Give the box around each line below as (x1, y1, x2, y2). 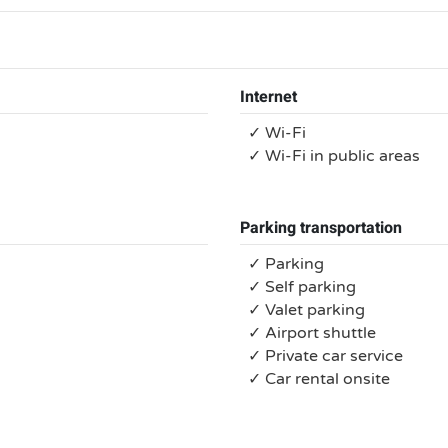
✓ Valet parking (248, 300, 365, 320)
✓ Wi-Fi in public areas (248, 146, 420, 166)
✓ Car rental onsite (248, 369, 390, 389)
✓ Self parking (248, 277, 356, 297)
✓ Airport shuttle (248, 323, 376, 343)
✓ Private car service (248, 346, 403, 366)
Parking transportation (240, 216, 402, 240)
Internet (240, 85, 297, 109)
